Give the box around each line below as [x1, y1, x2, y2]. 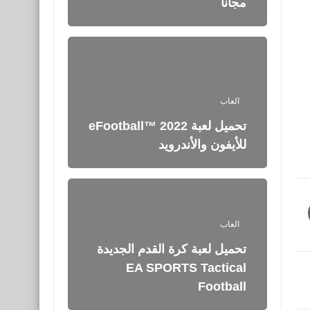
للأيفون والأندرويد [158, 137, 246, 152]
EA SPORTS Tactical [126, 260, 246, 275]
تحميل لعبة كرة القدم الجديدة [97, 241, 246, 256]
